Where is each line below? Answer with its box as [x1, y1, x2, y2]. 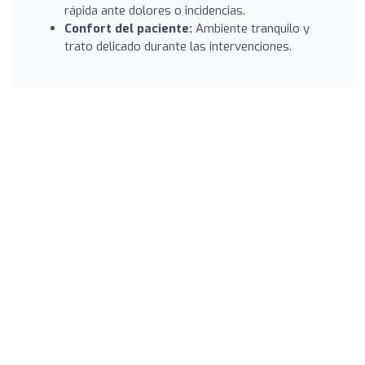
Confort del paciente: [64, 20, 192, 37]
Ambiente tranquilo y [192, 20, 310, 37]
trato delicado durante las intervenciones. [64, 37, 292, 55]
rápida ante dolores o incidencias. [64, 2, 245, 19]
